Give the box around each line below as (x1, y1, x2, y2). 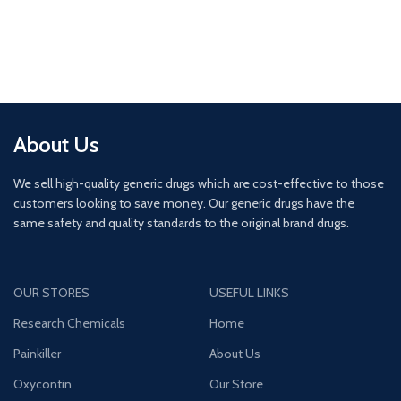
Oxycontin (13, 376, 73, 392)
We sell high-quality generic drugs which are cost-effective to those (13, 175, 385, 192)
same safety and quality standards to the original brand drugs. (13, 215, 353, 231)
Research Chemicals (13, 315, 126, 331)
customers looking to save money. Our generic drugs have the (13, 195, 355, 211)
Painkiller (13, 346, 62, 362)
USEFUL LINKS (209, 285, 289, 301)
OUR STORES (13, 285, 90, 301)
